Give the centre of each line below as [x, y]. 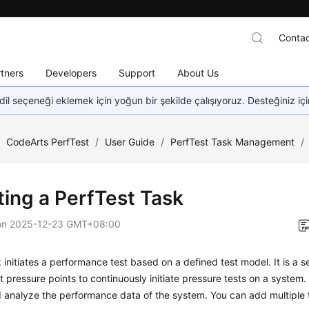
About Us [198, 72]
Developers [71, 72]
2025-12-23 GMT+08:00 [66, 224]
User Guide [130, 142]
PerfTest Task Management [233, 142]
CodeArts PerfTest [48, 142]
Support [137, 72]
